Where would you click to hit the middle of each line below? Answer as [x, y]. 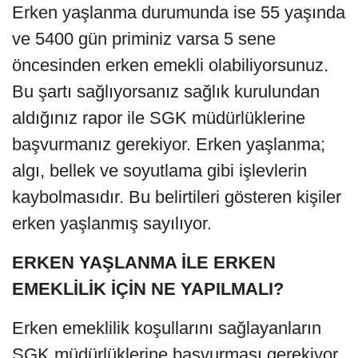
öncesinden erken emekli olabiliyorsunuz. [170, 65]
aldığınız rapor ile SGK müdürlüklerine [159, 117]
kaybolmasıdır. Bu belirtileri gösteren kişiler [177, 197]
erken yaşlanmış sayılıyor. [112, 223]
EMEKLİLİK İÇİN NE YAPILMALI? [148, 288]
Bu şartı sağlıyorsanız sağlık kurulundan [166, 91]
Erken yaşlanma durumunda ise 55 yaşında [179, 12]
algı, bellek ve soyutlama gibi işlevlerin [159, 170]
